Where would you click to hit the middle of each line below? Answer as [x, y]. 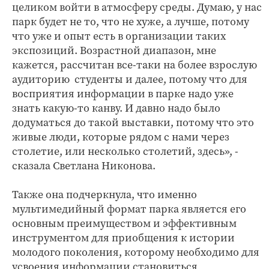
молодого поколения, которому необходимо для [136, 252]
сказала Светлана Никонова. [84, 165]
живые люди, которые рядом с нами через [121, 137]
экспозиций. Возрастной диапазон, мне [114, 50]
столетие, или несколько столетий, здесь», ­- [125, 151]
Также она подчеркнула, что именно [104, 194]
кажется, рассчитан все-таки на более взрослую [134, 65]
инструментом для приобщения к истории [123, 237]
